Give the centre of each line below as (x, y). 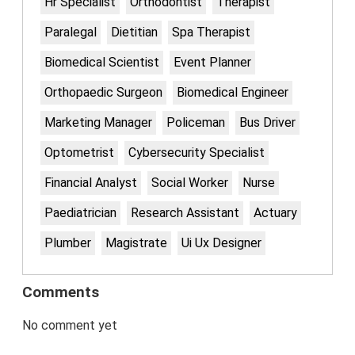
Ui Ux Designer (221, 243)
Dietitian (134, 32)
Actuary (275, 213)
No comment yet (70, 326)
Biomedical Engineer (233, 93)
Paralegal (71, 32)
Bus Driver (267, 123)
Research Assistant (185, 213)
